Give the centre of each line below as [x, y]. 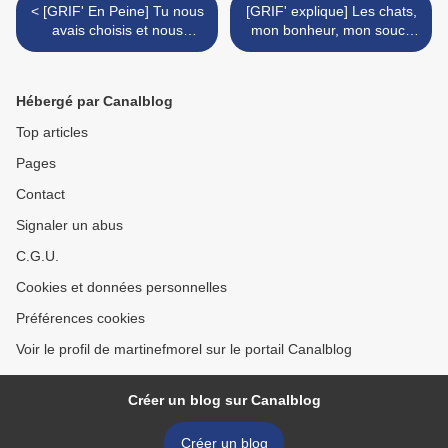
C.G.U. [37, 256]
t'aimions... [117, 49]
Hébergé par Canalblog [94, 101]
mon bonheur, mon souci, [331, 30]
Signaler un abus [69, 225]
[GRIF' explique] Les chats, [331, 11]
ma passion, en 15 [331, 49]
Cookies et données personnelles [121, 287]
